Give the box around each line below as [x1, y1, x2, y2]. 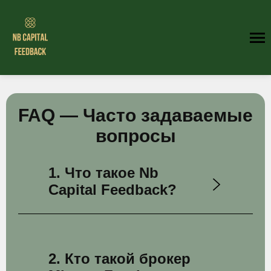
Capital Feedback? [48, 181, 177, 198]
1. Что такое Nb [48, 165, 158, 181]
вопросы [95, 126, 176, 146]
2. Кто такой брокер [48, 250, 191, 267]
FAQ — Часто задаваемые [18, 105, 253, 125]
